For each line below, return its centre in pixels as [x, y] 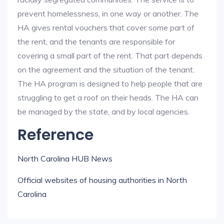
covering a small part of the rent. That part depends [110, 55]
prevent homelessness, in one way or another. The [108, 13]
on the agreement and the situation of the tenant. [106, 69]
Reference [55, 135]
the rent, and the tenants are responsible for [96, 41]
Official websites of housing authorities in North [102, 180]
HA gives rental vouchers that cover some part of [106, 27]
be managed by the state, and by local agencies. [103, 111]
